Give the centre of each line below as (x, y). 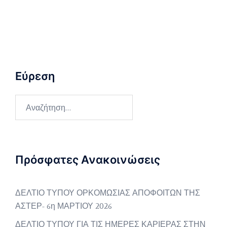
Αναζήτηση (34, 101)
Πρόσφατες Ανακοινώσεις (88, 160)
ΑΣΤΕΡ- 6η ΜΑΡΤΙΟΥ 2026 (64, 206)
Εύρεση (35, 76)
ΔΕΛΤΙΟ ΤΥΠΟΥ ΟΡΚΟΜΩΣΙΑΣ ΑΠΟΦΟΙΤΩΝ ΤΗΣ (108, 193)
